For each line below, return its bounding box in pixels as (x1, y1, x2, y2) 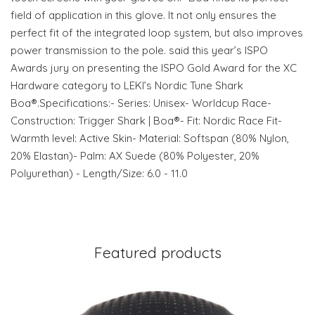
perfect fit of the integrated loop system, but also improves (11, 26, 303, 40)
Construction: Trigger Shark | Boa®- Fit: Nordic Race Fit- (11, 114, 282, 128)
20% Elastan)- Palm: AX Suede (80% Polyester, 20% (11, 149, 259, 163)
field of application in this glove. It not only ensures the (11, 8, 276, 22)
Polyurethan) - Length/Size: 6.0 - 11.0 (11, 167, 188, 181)
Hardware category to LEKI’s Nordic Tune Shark (11, 79, 243, 93)
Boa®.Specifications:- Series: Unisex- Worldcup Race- (11, 96, 271, 110)
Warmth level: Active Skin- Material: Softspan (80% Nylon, (11, 131, 289, 146)
